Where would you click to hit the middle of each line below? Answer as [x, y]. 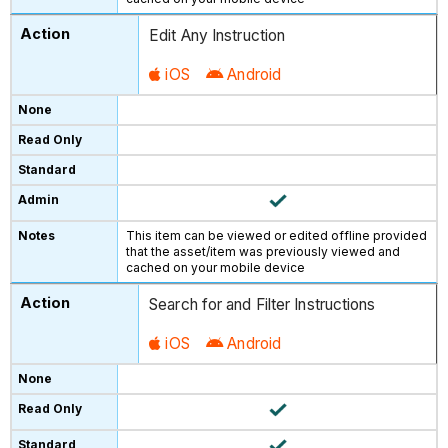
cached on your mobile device [216, 268]
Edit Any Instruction [217, 35]
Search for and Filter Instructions [262, 304]
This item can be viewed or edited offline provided [277, 236]
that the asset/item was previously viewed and [263, 252]
